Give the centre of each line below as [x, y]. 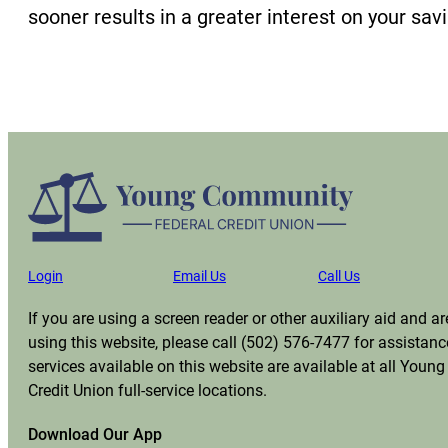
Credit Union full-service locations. [147, 390]
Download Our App [95, 434]
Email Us [199, 275]
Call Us [339, 275]
